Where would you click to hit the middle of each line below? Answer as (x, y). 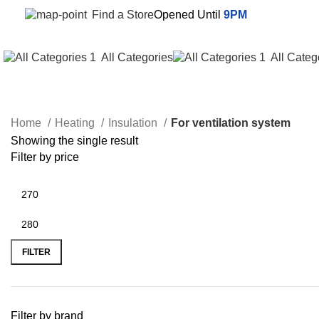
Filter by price (45, 157)
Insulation (134, 123)
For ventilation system (231, 123)
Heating (76, 123)
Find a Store (123, 14)
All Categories (137, 57)
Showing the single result (74, 141)
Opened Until (189, 14)
